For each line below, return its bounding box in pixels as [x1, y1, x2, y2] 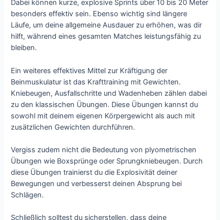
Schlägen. [11, 190, 44, 199]
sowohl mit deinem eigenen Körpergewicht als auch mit [11, 111, 195, 120]
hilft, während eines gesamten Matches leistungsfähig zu [11, 32, 201, 41]
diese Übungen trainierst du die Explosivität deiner [11, 167, 178, 177]
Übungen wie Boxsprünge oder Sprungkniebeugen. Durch [11, 156, 203, 165]
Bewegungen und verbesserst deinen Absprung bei [11, 179, 182, 188]
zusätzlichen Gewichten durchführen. [11, 122, 136, 132]
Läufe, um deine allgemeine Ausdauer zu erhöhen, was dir [11, 21, 202, 30]
